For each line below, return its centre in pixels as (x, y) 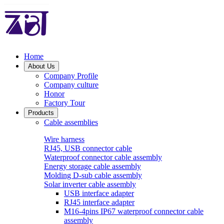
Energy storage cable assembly (92, 166)
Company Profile (71, 76)
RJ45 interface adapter (99, 202)
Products (41, 113)
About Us (51, 66)
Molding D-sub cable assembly (93, 175)
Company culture (71, 85)
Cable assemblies (71, 122)
